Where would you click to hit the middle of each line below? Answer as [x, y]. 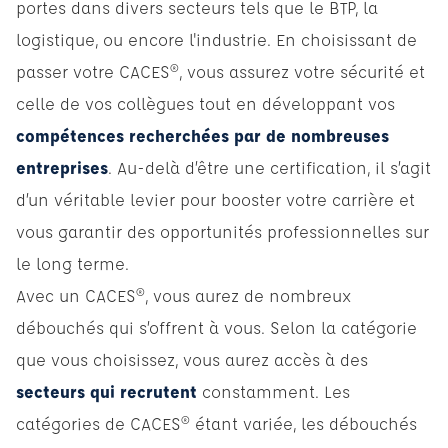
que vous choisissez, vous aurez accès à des [192, 359]
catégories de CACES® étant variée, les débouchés [216, 423]
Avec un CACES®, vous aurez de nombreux [183, 295]
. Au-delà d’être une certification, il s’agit [269, 167]
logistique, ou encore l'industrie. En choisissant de [216, 39]
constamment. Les [273, 391]
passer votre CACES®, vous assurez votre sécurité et [220, 71]
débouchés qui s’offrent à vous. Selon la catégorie [216, 327]
